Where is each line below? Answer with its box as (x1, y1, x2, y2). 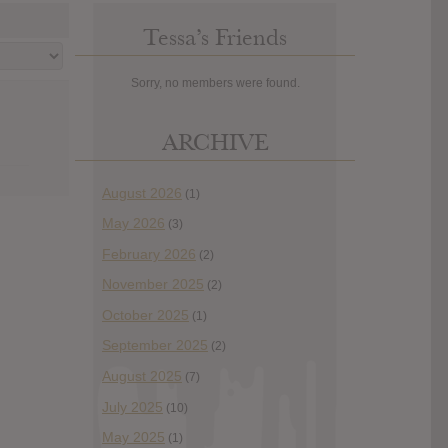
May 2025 (102, 429, 165, 446)
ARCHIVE (161, 127, 269, 157)
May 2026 (102, 215, 165, 232)
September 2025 (102, 337, 208, 354)
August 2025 (102, 368, 182, 385)
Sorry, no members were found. (130, 75, 300, 90)
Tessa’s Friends (143, 22, 287, 52)
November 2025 (102, 276, 204, 293)
